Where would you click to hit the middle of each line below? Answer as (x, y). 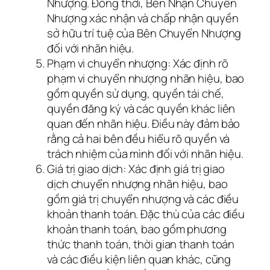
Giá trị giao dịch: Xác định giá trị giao (136, 168)
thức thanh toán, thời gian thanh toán (141, 244)
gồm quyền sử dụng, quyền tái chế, (136, 93)
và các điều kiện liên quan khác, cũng (139, 259)
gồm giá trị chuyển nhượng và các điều (143, 199)
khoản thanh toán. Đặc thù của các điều (146, 214)
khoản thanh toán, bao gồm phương (137, 229)
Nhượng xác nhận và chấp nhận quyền (143, 18)
